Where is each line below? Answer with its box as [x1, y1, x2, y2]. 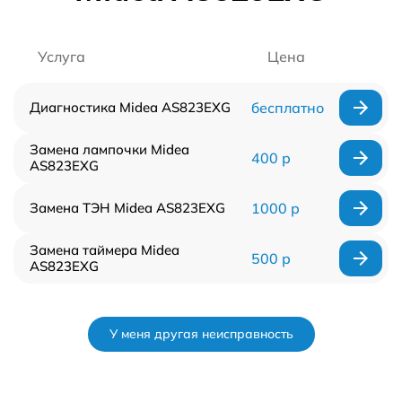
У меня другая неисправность [109, 325, 293, 342]
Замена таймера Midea [30, 240, 179, 258]
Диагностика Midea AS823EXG [30, 98, 231, 116]
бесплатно [250, 98, 324, 117]
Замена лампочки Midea [30, 140, 189, 158]
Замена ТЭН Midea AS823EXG [30, 198, 225, 216]
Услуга [38, 47, 85, 66]
